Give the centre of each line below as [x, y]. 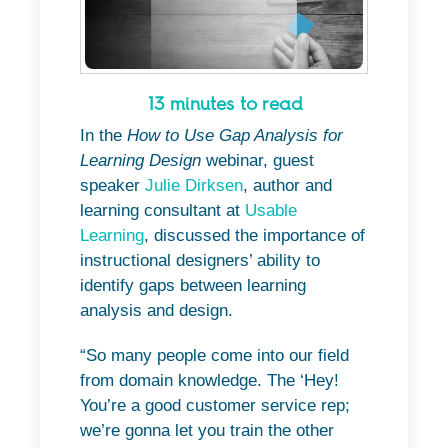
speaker [112, 185]
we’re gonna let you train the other [207, 430]
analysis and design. [156, 310]
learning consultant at [162, 210]
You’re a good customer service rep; [215, 405]
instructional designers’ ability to [200, 260]
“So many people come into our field [214, 355]
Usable [271, 210]
